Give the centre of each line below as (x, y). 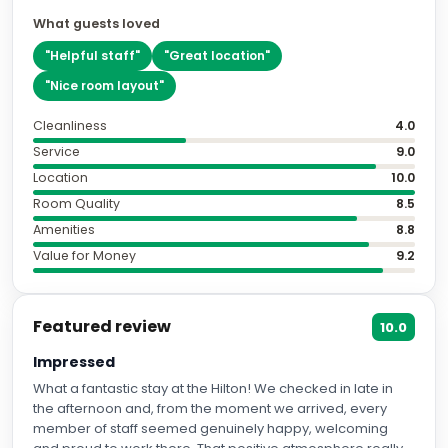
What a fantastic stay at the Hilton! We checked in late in (213, 388)
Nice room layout (104, 85)
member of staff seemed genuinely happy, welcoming (210, 428)
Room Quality (76, 203)
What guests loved (96, 23)
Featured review (102, 326)
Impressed (74, 362)
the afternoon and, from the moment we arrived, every (210, 408)
